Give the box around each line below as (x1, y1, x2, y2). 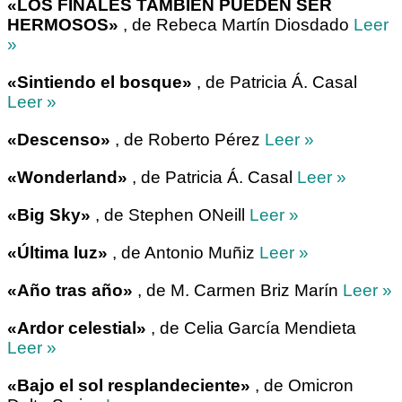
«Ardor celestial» (7, 319, 146, 338)
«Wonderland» (7, 168, 127, 188)
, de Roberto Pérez (110, 130, 265, 150)
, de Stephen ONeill (91, 205, 249, 225)
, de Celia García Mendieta (146, 319, 356, 338)
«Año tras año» (7, 281, 133, 301)
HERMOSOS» (7, 15, 118, 35)
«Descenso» (7, 130, 110, 150)
